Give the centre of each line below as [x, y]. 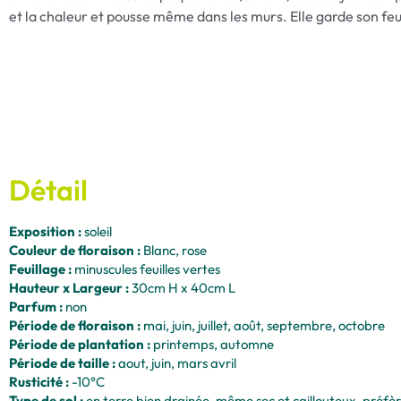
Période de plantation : [81, 344]
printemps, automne [213, 344]
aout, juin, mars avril [177, 363]
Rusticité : [40, 381]
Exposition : [47, 231]
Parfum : [37, 306]
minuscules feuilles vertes [147, 269]
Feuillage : [42, 269]
